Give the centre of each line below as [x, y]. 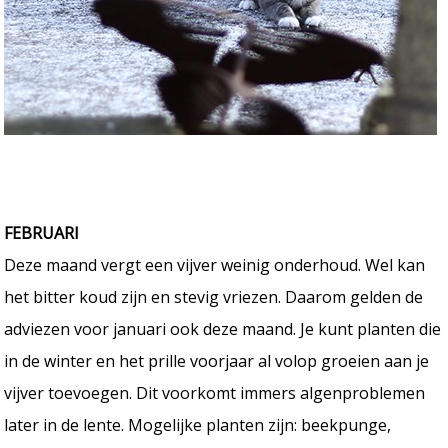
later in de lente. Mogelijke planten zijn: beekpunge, [198, 424]
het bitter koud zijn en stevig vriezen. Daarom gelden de [214, 296]
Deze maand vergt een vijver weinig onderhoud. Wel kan [215, 264]
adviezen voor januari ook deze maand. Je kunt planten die [223, 328]
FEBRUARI [42, 232]
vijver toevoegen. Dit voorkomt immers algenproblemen [215, 392]
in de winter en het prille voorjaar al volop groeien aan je [217, 360]
